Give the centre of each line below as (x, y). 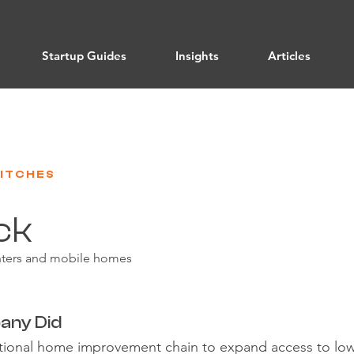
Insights (197, 56)
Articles (289, 56)
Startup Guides (84, 56)
